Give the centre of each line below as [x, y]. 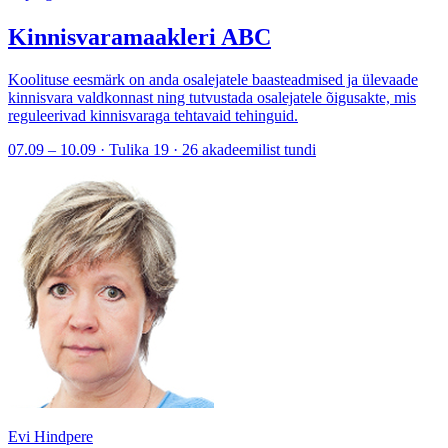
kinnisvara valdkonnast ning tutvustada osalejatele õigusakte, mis [212, 97]
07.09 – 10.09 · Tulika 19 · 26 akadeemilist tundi [162, 149]
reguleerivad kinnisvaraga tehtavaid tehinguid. [153, 115]
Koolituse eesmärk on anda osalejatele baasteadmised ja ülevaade [213, 79]
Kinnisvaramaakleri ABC [139, 36]
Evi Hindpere [50, 436]
